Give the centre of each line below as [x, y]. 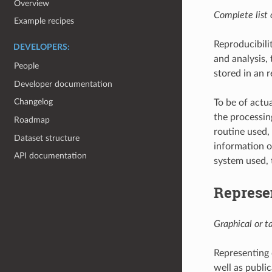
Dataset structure [47, 138]
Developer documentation [63, 84]
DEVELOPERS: [42, 48]
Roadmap [32, 120]
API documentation [51, 156]
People [27, 66]
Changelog [34, 102]
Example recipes [44, 21]
